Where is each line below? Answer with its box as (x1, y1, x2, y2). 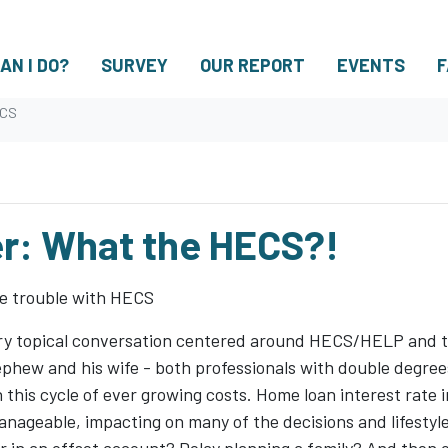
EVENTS (337, 53, 405, 76)
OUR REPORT (200, 53, 305, 76)
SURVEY (101, 53, 168, 76)
